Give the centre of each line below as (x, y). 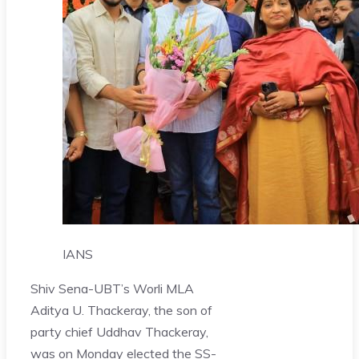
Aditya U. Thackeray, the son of (121, 310)
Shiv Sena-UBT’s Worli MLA (112, 288)
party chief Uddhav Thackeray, (119, 331)
